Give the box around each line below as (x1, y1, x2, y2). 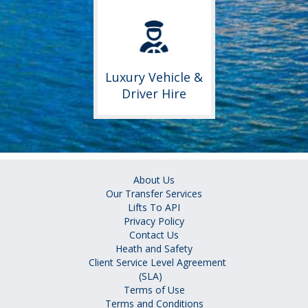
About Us (133, 173, 175, 187)
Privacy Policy (124, 214, 184, 228)
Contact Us (129, 228, 179, 242)
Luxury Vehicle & (105, 69, 203, 86)
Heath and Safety (115, 242, 192, 256)
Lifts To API (128, 201, 180, 214)
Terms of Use (123, 283, 185, 297)
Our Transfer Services (106, 187, 202, 201)
